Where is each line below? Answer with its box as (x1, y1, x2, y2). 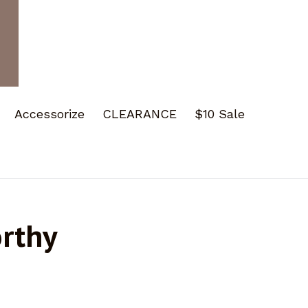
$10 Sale (194, 106, 245, 121)
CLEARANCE (102, 106, 177, 121)
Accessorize (14, 106, 85, 121)
